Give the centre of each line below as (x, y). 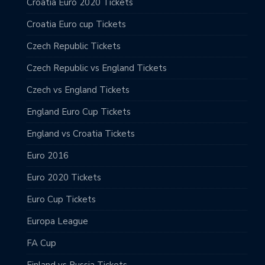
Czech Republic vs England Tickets (97, 68)
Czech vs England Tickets (78, 90)
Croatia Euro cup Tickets (76, 24)
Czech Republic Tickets (74, 46)
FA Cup (41, 243)
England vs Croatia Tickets (81, 133)
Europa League (57, 221)
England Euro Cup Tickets (79, 112)
